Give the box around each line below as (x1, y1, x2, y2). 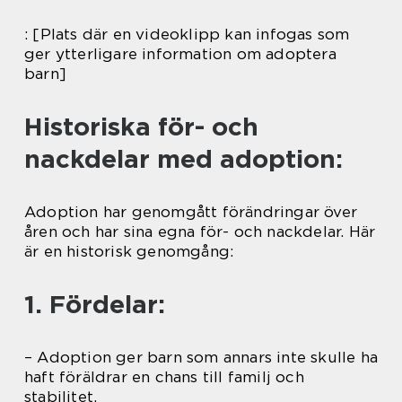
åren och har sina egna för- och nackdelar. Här (24, 222, 376, 240)
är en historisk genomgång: (24, 241, 234, 260)
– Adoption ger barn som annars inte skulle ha (24, 347, 379, 366)
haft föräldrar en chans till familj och (24, 367, 304, 386)
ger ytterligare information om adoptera (24, 44, 336, 63)
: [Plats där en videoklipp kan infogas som (24, 24, 350, 43)
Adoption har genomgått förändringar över (24, 202, 358, 221)
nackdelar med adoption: (24, 143, 343, 174)
